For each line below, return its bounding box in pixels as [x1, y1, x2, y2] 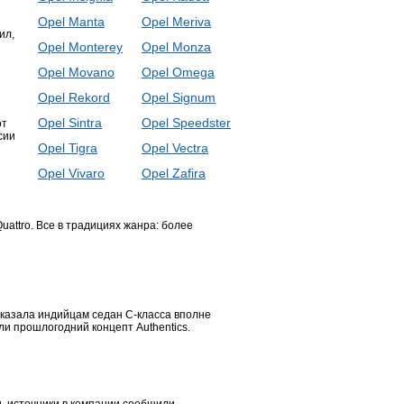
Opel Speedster [142, 115, 231, 130]
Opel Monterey [38, 40, 123, 54]
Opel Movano [38, 65, 115, 79]
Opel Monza [142, 40, 211, 54]
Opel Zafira [142, 166, 206, 180]
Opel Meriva [142, 14, 211, 29]
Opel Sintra [38, 115, 102, 130]
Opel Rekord [38, 90, 110, 105]
